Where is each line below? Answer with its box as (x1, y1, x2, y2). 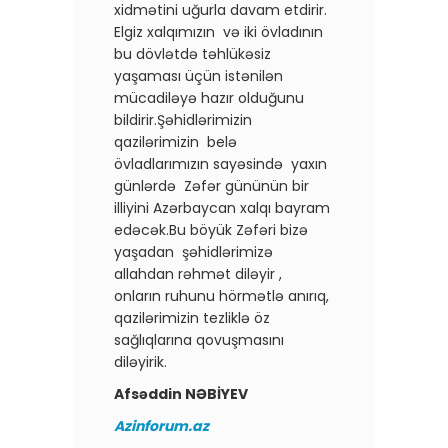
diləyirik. (114, 351, 167, 372)
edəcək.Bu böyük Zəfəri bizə (114, 219, 308, 240)
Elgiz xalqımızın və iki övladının (114, 21, 323, 42)
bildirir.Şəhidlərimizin (114, 109, 252, 130)
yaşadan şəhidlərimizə (114, 241, 273, 262)
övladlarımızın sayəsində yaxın (114, 153, 327, 174)
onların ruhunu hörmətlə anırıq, (114, 285, 329, 306)
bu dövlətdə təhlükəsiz (114, 43, 275, 64)
